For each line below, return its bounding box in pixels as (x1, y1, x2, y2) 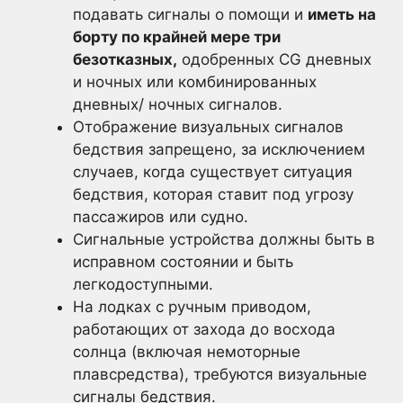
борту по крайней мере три (73, 28, 281, 46)
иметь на (308, 5, 376, 23)
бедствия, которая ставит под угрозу (73, 185, 354, 203)
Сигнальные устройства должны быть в (73, 230, 375, 248)
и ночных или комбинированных (73, 73, 317, 91)
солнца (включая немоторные (73, 343, 300, 361)
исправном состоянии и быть (73, 253, 293, 271)
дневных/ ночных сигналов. (73, 95, 282, 113)
